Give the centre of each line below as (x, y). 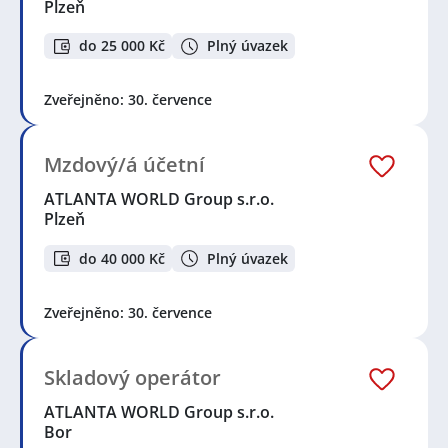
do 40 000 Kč (122, 258)
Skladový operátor (132, 377)
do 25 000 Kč (122, 46)
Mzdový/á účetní (124, 165)
